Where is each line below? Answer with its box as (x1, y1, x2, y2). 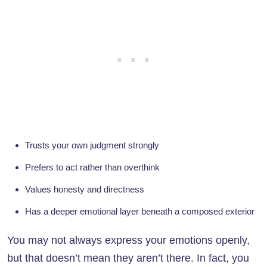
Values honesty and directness (25, 184, 144, 195)
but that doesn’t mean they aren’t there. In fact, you (7, 252, 249, 265)
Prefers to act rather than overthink (25, 162, 160, 173)
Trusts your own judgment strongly (25, 140, 159, 151)
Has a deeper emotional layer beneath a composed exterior (25, 206, 254, 217)
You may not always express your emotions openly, (7, 234, 250, 247)
